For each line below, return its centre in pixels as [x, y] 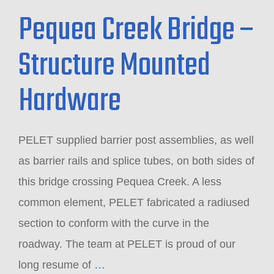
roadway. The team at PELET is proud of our [127, 244]
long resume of [56, 265]
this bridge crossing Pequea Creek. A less [120, 182]
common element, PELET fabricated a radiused [134, 202]
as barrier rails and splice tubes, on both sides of [136, 161]
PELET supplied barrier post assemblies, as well [136, 140]
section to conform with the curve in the [114, 223]
